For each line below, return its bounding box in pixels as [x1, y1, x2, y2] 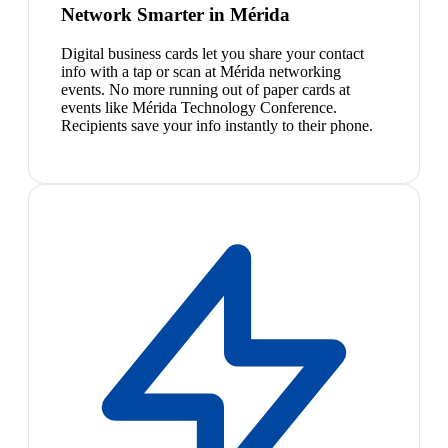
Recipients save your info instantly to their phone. [61, 116, 373, 134]
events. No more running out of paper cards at [61, 80, 350, 98]
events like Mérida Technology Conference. [61, 98, 337, 116]
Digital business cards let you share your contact [61, 44, 364, 62]
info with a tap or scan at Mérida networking [61, 62, 341, 80]
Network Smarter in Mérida [61, 4, 290, 26]
